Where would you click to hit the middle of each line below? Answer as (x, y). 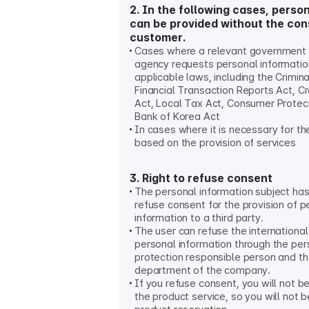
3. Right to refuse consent (201, 178)
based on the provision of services (215, 143)
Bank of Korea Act (177, 117)
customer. (158, 38)
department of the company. (203, 270)
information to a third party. (199, 218)
